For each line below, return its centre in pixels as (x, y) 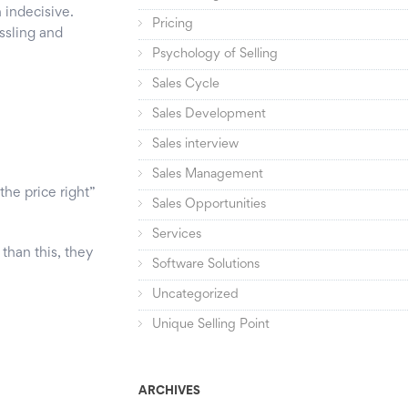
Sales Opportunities (209, 205)
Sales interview (196, 145)
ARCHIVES (170, 392)
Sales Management (208, 175)
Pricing (173, 25)
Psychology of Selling (215, 55)
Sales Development (209, 115)
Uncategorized (196, 295)
